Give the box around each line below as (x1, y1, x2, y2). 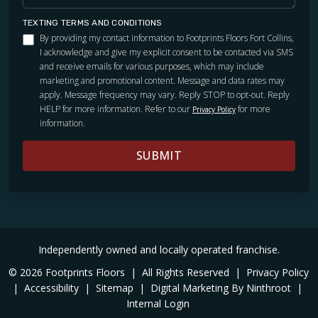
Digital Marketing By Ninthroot (150, 280, 294, 295)
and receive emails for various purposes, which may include (40, 60, 264, 72)
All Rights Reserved (142, 265, 232, 279)
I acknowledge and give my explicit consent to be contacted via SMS (40, 45, 293, 58)
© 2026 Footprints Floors (9, 265, 128, 279)
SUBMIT (136, 147, 182, 163)
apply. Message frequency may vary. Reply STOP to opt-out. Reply (40, 88, 290, 101)
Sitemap (96, 280, 136, 295)
